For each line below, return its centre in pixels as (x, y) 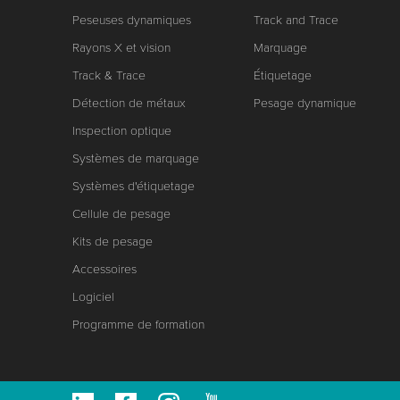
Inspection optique (121, 131)
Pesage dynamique (305, 103)
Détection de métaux (129, 103)
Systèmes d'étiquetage (133, 186)
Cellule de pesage (121, 214)
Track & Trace (108, 75)
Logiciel (93, 297)
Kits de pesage (112, 242)
